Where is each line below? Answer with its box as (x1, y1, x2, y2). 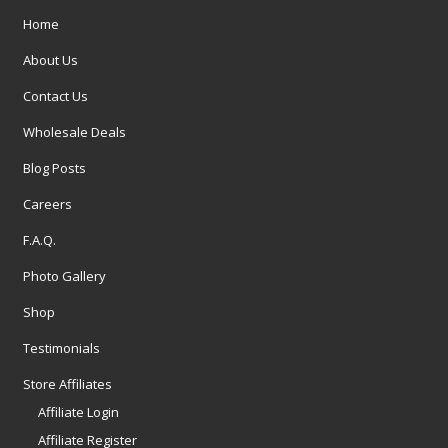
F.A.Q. (23, 231, 56, 250)
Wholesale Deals (23, 123, 126, 142)
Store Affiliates (23, 375, 112, 394)
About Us (23, 51, 78, 70)
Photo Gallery (23, 267, 106, 286)
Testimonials (23, 339, 100, 358)
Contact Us (23, 87, 88, 106)
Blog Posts (23, 159, 86, 178)
